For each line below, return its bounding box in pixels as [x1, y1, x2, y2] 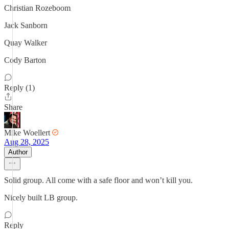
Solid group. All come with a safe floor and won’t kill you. [4, 176, 193, 185]
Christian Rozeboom [4, 4, 71, 12]
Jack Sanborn [4, 21, 48, 30]
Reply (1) [4, 83, 35, 92]
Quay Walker [4, 38, 47, 47]
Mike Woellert [4, 128, 50, 137]
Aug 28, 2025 [4, 138, 49, 146]
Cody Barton [4, 56, 46, 64]
